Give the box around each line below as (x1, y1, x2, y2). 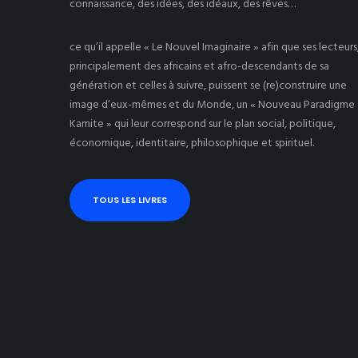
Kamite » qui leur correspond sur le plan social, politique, (70, 114, 336, 133)
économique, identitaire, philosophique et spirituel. (70, 133, 314, 152)
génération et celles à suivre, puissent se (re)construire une (70, 76, 347, 94)
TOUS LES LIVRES (92, 193, 167, 206)
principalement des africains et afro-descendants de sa (70, 57, 329, 75)
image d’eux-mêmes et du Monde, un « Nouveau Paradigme (70, 95, 355, 113)
